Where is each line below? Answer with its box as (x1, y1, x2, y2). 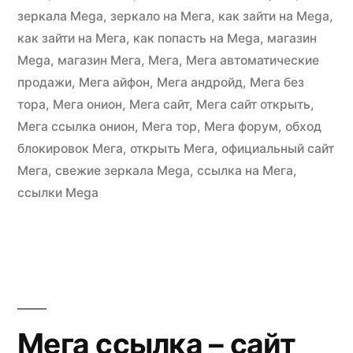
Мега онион (53, 96, 122, 112)
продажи (17, 74, 72, 90)
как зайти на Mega (218, 8, 329, 24)
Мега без (250, 74, 304, 90)
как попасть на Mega (133, 30, 260, 46)
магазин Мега (58, 52, 141, 68)
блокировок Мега (17, 140, 123, 156)
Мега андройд (157, 74, 243, 90)
